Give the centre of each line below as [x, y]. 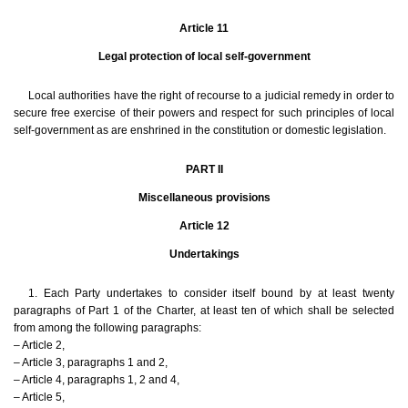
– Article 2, [39, 346]
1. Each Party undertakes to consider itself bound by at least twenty [211, 294]
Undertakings [204, 255]
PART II [204, 170]
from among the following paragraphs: [107, 328]
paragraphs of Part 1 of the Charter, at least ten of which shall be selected [204, 311]
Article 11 [204, 29]
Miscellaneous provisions [204, 198]
